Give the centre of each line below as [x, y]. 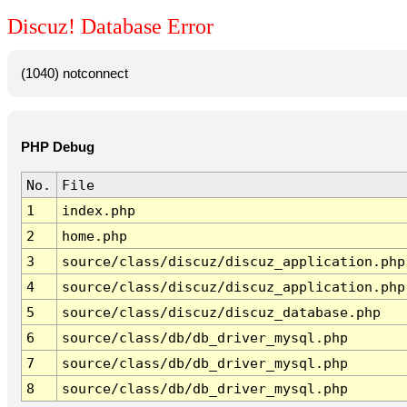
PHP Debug [57, 148]
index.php [98, 211]
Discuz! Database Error [110, 27]
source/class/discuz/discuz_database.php [221, 313]
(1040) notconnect [74, 73]
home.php [94, 236]
